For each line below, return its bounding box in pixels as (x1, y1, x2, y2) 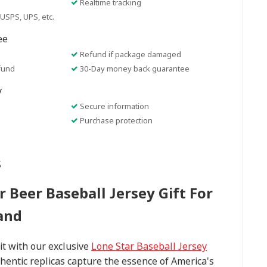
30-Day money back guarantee (79, 63, 190, 74)
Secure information (79, 101, 149, 111)
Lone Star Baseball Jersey (91, 239, 207, 253)
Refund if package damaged (79, 49, 181, 60)
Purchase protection (79, 115, 153, 126)
